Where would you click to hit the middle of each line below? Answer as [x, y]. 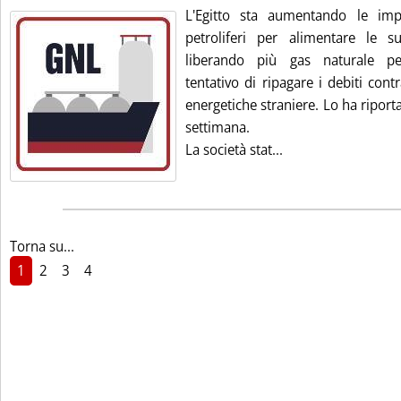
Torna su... [42, 246]
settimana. [218, 127]
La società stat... [234, 149]
